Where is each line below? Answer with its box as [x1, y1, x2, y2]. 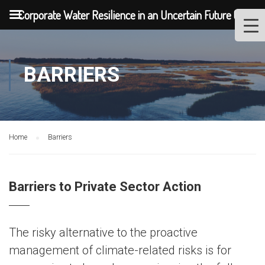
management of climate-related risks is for [9, 243, 231, 257]
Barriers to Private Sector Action [9, 179, 201, 194]
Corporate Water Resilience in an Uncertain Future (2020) [18, 7, 264, 22]
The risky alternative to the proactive [9, 225, 198, 240]
